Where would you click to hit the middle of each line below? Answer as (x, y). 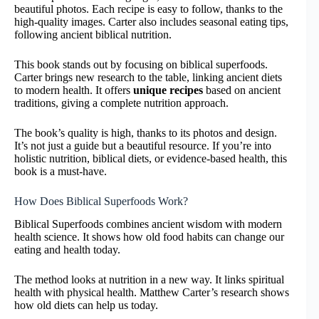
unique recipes (168, 90)
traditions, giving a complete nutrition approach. (121, 103)
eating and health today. (67, 250)
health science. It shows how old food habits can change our (149, 237)
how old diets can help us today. (86, 305)
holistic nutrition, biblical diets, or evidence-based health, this (151, 158)
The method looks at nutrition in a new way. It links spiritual (149, 280)
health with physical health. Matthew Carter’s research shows (152, 293)
